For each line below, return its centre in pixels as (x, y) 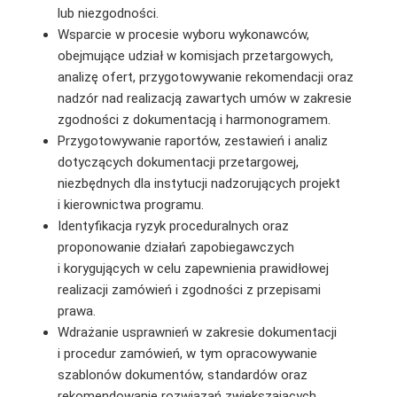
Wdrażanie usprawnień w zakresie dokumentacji (197, 332)
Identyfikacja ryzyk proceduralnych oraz (173, 226)
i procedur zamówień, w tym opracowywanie (187, 353)
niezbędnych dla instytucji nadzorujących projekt (198, 183)
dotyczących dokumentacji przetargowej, (178, 162)
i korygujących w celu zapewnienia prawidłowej (193, 268)
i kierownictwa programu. (130, 204)
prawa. (76, 311)
